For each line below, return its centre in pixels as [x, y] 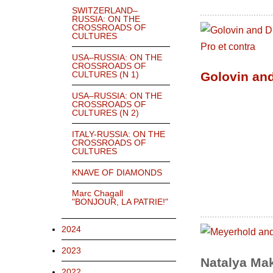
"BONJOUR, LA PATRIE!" [120, 202]
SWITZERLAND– [105, 11]
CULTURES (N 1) [105, 75]
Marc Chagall [97, 193]
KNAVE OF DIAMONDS [117, 173]
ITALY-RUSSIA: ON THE [119, 134]
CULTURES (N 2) [105, 113]
